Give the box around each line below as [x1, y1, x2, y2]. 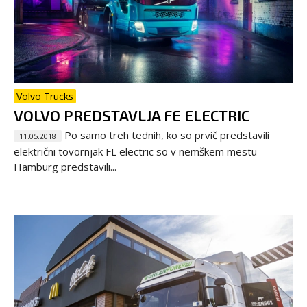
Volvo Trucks [16, 89, 73, 103]
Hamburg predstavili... [14, 159, 116, 173]
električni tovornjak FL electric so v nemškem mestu [14, 144, 257, 158]
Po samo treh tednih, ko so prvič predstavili [62, 127, 269, 142]
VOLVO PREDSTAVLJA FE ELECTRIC [14, 106, 249, 124]
